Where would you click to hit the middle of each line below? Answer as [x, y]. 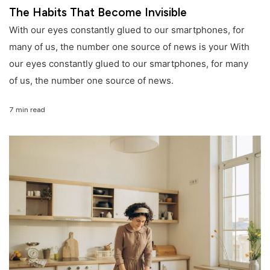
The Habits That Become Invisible [98, 13]
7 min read [27, 109]
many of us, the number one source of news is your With [129, 47]
